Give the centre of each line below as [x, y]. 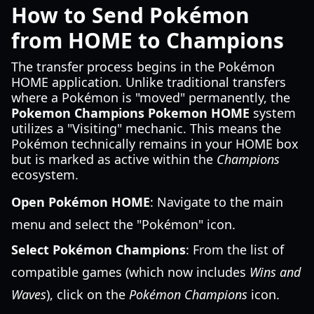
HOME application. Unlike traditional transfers [149, 82]
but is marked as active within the [114, 159]
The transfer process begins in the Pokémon [143, 67]
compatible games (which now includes [130, 272]
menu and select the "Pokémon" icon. [123, 224]
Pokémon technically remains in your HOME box [155, 144]
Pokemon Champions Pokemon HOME [130, 113]
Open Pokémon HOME [81, 202]
